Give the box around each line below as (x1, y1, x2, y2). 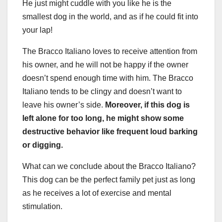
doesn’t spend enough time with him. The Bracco (22, 73, 193, 82)
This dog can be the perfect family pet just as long (22, 175, 195, 184)
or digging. (22, 140, 63, 149)
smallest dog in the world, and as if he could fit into (22, 12, 198, 21)
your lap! (22, 25, 53, 34)
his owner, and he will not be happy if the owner (22, 60, 188, 69)
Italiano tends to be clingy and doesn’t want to (22, 87, 182, 96)
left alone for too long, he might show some (22, 113, 184, 122)
